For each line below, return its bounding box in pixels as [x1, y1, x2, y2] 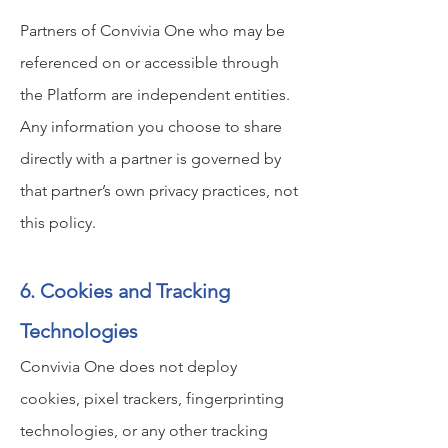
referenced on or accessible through [20, 53, 279, 72]
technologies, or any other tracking [20, 421, 268, 440]
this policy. [20, 213, 96, 232]
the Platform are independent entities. [20, 85, 290, 104]
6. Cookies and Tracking [20, 279, 230, 303]
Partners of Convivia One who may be [20, 21, 285, 40]
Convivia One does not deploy [20, 357, 237, 376]
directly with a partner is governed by [20, 149, 281, 168]
